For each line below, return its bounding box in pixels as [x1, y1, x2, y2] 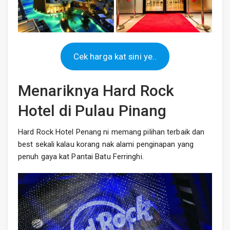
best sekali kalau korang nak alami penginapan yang [18, 139, 194, 149]
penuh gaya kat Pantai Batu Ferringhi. [18, 151, 144, 161]
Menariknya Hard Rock [18, 81, 175, 100]
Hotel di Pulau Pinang [18, 101, 167, 120]
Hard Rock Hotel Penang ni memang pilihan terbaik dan [18, 127, 205, 137]
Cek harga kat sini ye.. [73, 51, 157, 62]
